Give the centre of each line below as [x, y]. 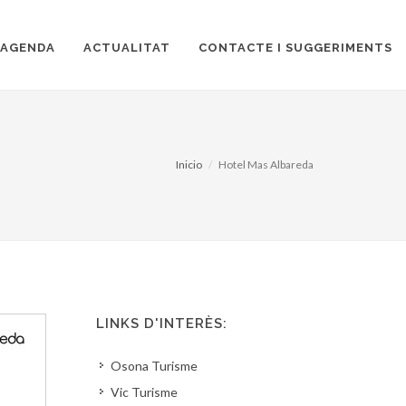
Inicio [189, 164]
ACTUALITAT [127, 48]
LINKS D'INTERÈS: [162, 324]
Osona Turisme [154, 366]
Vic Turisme [144, 392]
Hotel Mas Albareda [266, 164]
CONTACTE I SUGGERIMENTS [295, 48]
